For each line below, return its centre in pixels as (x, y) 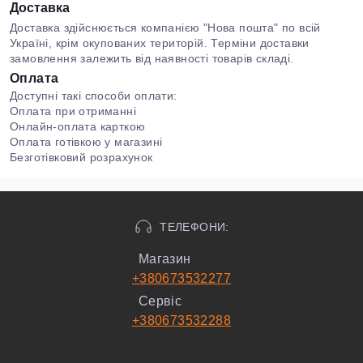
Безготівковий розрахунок (81, 157)
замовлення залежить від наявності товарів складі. (152, 58)
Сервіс (160, 301)
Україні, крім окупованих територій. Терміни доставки (160, 43)
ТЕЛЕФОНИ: (194, 226)
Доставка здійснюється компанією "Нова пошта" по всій (165, 28)
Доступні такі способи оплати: (94, 96)
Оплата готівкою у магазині (86, 142)
